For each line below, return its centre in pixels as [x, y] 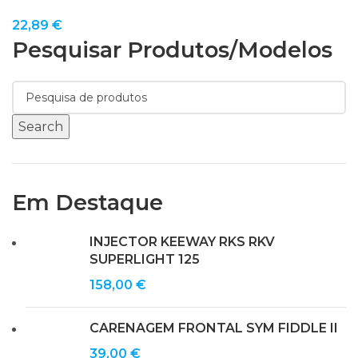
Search [41, 126]
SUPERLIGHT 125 [145, 259]
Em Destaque [88, 202]
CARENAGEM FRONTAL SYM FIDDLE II [214, 328]
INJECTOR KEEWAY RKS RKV [182, 241]
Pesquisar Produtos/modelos [172, 50]
